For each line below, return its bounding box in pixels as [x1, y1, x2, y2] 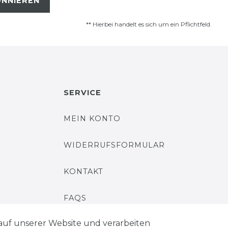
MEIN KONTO [63, 114, 121, 123]
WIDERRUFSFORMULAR [63, 140, 165, 150]
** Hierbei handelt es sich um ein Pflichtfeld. [86, 20, 212, 28]
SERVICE [63, 88, 101, 97]
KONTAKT [63, 167, 103, 176]
